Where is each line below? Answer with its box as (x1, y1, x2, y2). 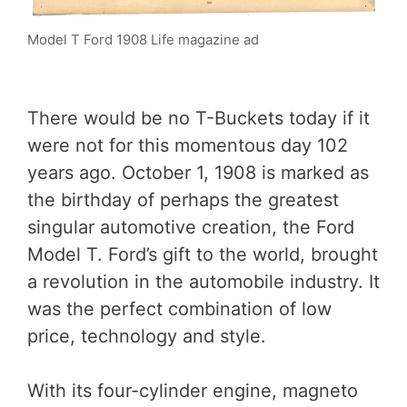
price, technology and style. (27, 324, 266, 347)
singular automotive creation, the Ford (27, 215, 354, 238)
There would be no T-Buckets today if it (27, 106, 370, 129)
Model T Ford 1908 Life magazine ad (27, 30, 259, 48)
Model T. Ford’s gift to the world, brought (27, 243, 378, 265)
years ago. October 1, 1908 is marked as (27, 161, 369, 184)
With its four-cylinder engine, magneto (27, 379, 358, 402)
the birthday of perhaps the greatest (27, 188, 339, 211)
